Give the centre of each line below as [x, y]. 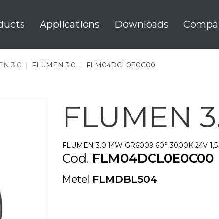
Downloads [141, 24]
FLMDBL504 [125, 179]
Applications [69, 24]
